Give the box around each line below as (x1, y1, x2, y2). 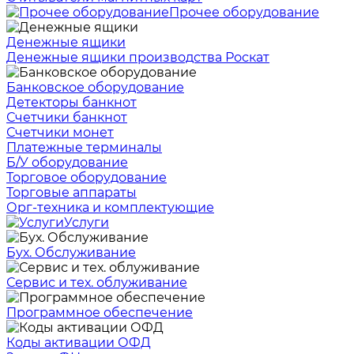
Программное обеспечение (6, 305, 193, 320)
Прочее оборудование (169, 5, 319, 20)
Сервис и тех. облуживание (6, 275, 187, 290)
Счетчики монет (6, 125, 114, 140)
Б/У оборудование (6, 155, 128, 170)
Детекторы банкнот (6, 95, 137, 110)
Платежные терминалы (6, 140, 162, 155)
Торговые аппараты (6, 185, 137, 200)
